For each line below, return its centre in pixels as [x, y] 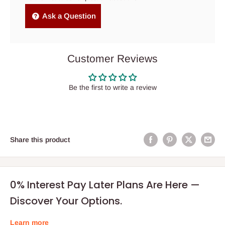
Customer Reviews [113, 58]
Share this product [40, 140]
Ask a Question [68, 16]
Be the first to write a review [113, 87]
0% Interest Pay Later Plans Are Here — [105, 185]
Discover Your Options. [66, 201]
